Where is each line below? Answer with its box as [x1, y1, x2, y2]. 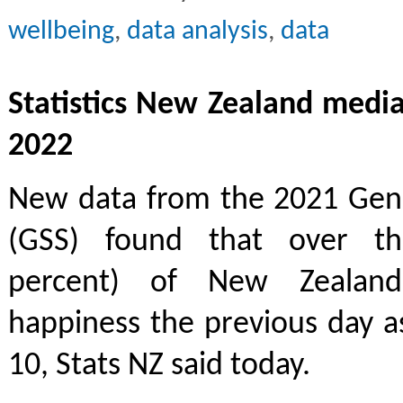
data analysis [127, 18, 268, 45]
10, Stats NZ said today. [8, 350, 310, 383]
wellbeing [8, 18, 114, 45]
